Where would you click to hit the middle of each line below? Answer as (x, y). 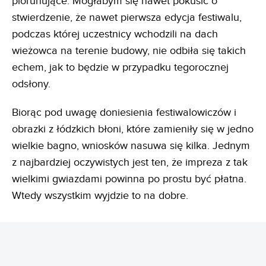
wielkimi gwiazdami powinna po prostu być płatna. (129, 179)
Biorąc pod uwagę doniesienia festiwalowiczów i (124, 113)
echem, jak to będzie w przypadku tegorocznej (120, 68)
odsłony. (31, 84)
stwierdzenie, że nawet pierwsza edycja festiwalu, (127, 18)
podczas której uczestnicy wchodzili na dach (115, 34)
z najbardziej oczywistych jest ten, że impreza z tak (130, 163)
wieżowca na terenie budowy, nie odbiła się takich (129, 51)
